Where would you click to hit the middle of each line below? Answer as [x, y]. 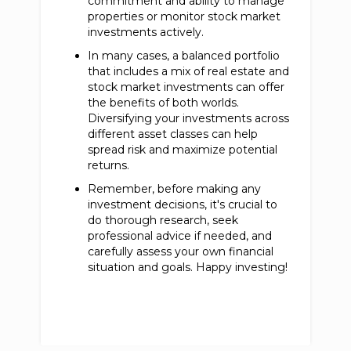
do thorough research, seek [163, 221]
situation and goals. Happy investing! [188, 268]
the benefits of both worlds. [164, 103]
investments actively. [146, 33]
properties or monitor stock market [185, 17]
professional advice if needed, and [180, 236]
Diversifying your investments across [189, 119]
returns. [109, 166]
